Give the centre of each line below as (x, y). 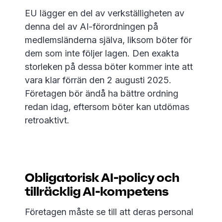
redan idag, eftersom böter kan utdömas (107, 107)
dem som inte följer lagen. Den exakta (102, 53)
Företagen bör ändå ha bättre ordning (102, 93)
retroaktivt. (47, 120)
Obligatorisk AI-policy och (102, 177)
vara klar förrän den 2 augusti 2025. (98, 80)
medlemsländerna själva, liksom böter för (108, 40)
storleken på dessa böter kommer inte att (109, 67)
